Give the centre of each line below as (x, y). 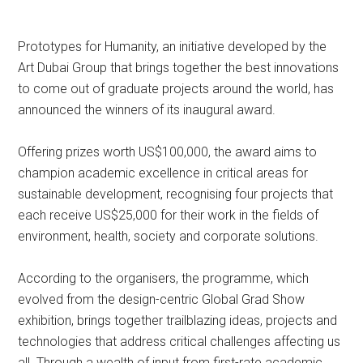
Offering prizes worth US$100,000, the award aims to (168, 152)
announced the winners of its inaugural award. (147, 110)
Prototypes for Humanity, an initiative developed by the (173, 47)
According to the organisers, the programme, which (164, 278)
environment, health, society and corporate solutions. (169, 236)
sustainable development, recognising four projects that (176, 194)
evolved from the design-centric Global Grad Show (162, 299)
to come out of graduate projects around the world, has (176, 89)
